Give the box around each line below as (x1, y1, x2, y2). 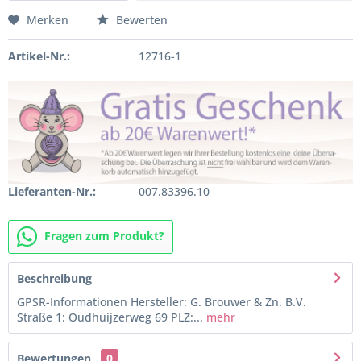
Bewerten (113, 12, 168, 27)
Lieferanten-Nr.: (8, 183, 96, 199)
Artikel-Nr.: (8, 48, 70, 64)
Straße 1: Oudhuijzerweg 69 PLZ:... (17, 309, 203, 325)
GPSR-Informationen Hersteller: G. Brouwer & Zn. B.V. (17, 293, 306, 309)
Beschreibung (17, 270, 92, 286)
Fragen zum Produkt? (44, 227, 164, 243)
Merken (27, 12, 68, 27)
